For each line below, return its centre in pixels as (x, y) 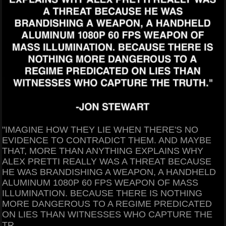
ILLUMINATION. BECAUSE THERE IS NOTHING (102, 193)
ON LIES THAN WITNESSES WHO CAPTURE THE (107, 215)
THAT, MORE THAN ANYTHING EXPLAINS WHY (103, 151)
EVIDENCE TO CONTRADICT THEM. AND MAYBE (107, 140)
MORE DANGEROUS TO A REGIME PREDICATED (107, 204)
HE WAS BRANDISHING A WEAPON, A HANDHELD (109, 172)
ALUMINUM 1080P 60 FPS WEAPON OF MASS (100, 183)
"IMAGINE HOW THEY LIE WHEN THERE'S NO (100, 130)
